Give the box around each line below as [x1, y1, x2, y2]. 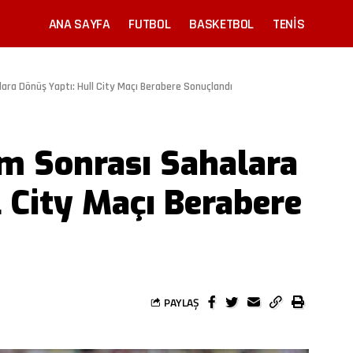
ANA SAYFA [48, 14, 110, 33]
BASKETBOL [189, 14, 255, 33]
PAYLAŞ [164, 293, 199, 310]
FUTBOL [128, 14, 171, 33]
